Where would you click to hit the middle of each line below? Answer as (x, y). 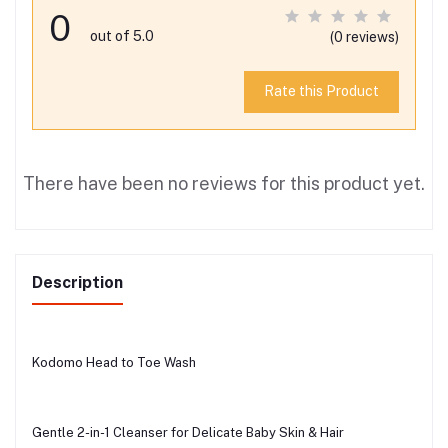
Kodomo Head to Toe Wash (114, 362)
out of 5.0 (122, 35)
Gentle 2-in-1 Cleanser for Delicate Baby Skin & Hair (188, 432)
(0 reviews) (364, 36)
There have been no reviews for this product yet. (224, 183)
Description (77, 282)
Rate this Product (321, 91)
